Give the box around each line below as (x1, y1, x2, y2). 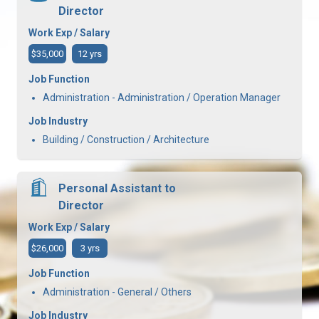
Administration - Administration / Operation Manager (43, 91, 281, 103)
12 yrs (78, 48, 102, 59)
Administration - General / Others (43, 286, 192, 298)
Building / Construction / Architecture (43, 133, 209, 145)
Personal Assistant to (58, 181, 176, 195)
